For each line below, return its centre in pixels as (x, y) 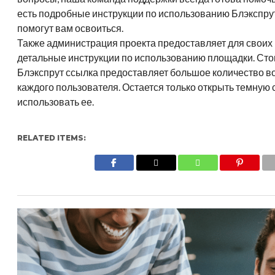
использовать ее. (56, 102)
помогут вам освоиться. (71, 28)
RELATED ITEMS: (52, 138)
